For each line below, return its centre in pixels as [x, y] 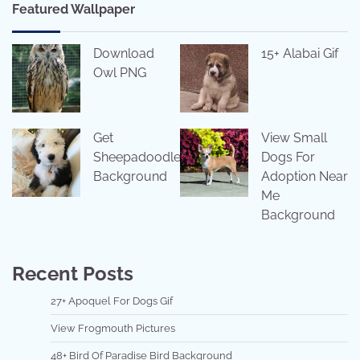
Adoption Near [305, 177]
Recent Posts [73, 273]
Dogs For [288, 157]
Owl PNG [120, 73]
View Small [294, 138]
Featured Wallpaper [74, 10]
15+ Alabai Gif [300, 54]
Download [124, 54]
